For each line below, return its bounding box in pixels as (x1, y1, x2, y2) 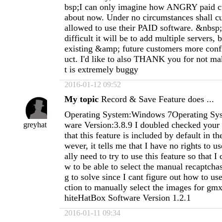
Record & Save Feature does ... (101, 94, 214, 104)
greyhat (23, 120, 47, 129)
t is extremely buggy (64, 64, 138, 74)
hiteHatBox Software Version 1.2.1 (64, 193, 191, 203)
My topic (64, 94, 99, 104)
